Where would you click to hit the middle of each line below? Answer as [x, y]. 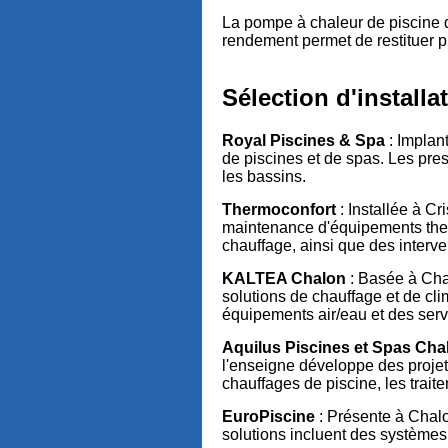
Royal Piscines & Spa [303, 141]
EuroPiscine [268, 417]
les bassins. [263, 177]
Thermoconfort [278, 210]
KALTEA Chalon [283, 279]
